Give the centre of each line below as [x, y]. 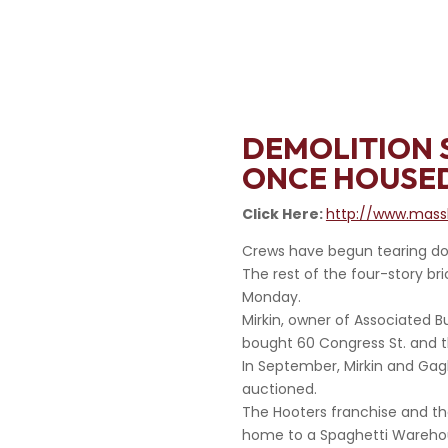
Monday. [271, 296]
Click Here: [283, 213]
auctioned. [279, 388]
